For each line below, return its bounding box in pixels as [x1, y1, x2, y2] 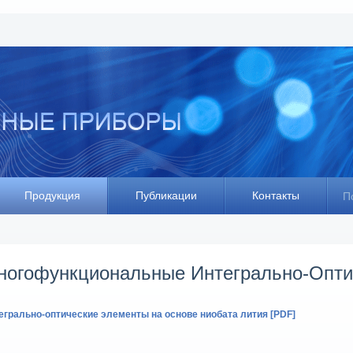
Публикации [136, 189, 197, 202]
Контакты [252, 189, 299, 202]
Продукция [24, 189, 80, 202]
